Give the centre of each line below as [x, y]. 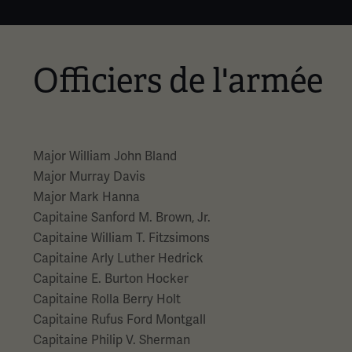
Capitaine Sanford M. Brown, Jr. [122, 217]
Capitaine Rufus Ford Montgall [119, 319]
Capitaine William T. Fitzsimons [121, 238]
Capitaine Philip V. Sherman [112, 340]
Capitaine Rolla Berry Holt [107, 299]
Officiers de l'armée [178, 81]
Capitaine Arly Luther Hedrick [118, 258]
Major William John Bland [105, 156]
